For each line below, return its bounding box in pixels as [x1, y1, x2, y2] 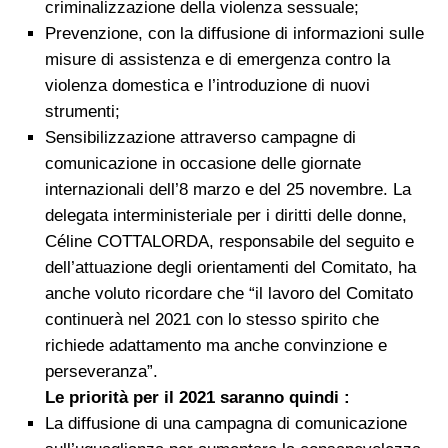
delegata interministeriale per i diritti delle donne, [45, 206, 407, 226]
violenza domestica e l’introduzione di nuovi [45, 76, 370, 96]
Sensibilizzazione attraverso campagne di [45, 128, 356, 148]
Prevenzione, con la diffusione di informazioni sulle [45, 24, 424, 44]
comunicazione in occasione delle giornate [45, 154, 361, 174]
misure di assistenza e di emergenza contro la [45, 50, 390, 70]
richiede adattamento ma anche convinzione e [45, 336, 387, 356]
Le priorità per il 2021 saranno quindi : [45, 388, 350, 408]
